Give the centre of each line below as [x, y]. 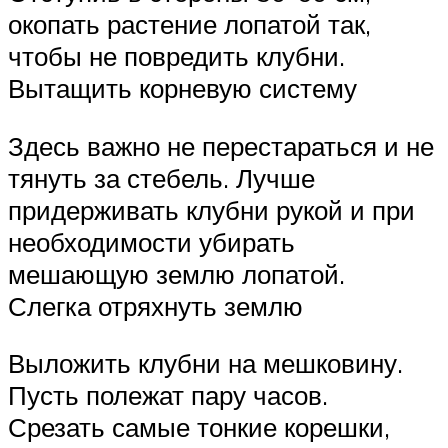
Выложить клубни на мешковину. [205, 363]
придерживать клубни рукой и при [211, 209]
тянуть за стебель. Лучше [161, 177]
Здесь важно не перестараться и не [221, 145]
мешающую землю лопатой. [176, 273]
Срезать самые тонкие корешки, [199, 427]
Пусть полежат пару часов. [168, 395]
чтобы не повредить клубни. [176, 56]
